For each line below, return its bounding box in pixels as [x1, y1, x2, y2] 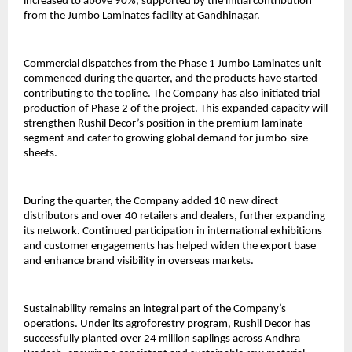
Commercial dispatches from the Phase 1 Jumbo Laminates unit [24, 58, 321, 71]
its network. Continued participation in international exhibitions [24, 225, 322, 238]
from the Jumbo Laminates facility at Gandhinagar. [24, 10, 262, 23]
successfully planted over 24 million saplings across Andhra [24, 333, 300, 346]
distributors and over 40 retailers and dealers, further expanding [24, 211, 325, 223]
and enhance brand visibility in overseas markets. [24, 255, 254, 268]
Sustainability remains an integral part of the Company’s [24, 303, 286, 316]
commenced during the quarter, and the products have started [24, 73, 317, 86]
